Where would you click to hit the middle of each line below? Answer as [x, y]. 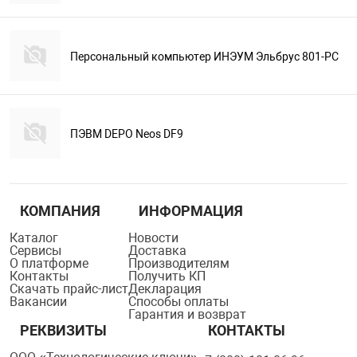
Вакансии [38, 302]
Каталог [34, 238]
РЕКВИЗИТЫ [63, 330]
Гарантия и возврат [187, 314]
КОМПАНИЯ [60, 211]
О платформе [49, 263]
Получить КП [167, 276]
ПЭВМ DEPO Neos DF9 [127, 133]
